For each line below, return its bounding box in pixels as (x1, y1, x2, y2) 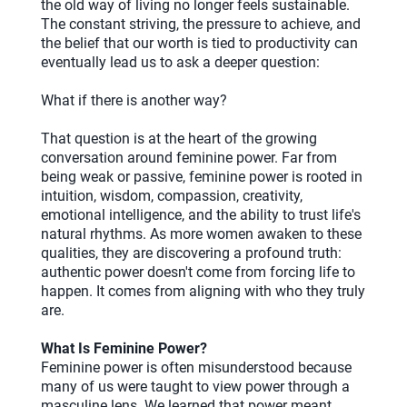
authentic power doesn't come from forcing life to (41, 263, 355, 281)
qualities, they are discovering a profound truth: (41, 243, 342, 262)
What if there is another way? (41, 91, 227, 109)
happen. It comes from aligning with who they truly (41, 282, 365, 300)
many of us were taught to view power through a (41, 377, 350, 395)
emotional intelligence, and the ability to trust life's (41, 205, 361, 223)
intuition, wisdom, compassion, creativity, (41, 186, 303, 204)
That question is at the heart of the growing (41, 129, 317, 147)
